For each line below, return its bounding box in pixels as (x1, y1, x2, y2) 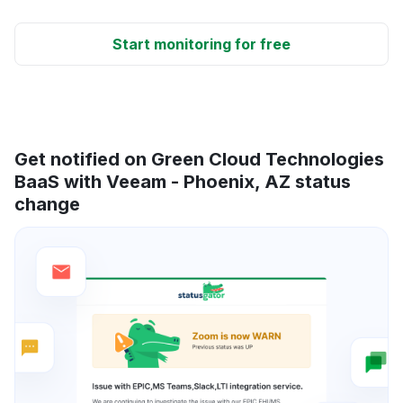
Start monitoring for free (112, 35, 291, 54)
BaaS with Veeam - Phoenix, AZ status (14, 171, 351, 193)
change (14, 193, 80, 216)
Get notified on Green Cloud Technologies (14, 148, 384, 171)
